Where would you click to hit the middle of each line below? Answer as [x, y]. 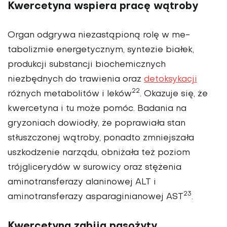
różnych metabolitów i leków [70, 94]
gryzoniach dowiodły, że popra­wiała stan [97, 123]
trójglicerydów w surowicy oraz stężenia [94, 167]
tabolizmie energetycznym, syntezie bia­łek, [101, 50]
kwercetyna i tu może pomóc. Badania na [97, 109]
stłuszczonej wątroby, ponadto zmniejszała [101, 138]
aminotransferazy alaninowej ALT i [82, 182]
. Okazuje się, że [174, 94]
